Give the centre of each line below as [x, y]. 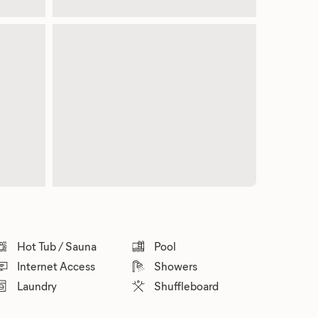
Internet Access [56, 266]
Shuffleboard [187, 286]
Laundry [37, 286]
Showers [176, 266]
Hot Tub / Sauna [56, 246]
